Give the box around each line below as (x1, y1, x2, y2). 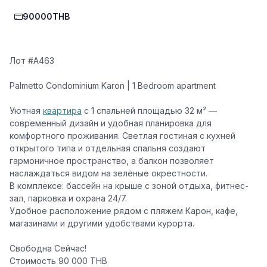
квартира (43, 105, 82, 116)
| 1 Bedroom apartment (127, 80, 216, 91)
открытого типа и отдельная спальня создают (10, 143, 206, 154)
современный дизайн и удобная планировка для (10, 118, 212, 129)
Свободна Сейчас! (10, 243, 86, 254)
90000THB (23, 11, 70, 22)
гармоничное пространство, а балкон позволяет (10, 156, 214, 166)
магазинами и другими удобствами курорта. (10, 218, 194, 229)
